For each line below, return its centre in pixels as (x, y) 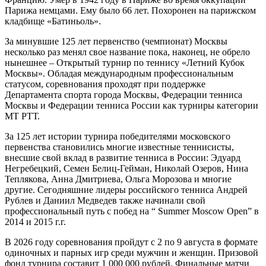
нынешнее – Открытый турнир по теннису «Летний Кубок (125, 62)
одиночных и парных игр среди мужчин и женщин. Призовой (132, 252)
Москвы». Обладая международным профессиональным (119, 73)
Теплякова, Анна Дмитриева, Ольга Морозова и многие (118, 179)
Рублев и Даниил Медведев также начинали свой (105, 200)
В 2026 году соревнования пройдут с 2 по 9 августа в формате (131, 242)
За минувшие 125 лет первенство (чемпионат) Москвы (116, 41)
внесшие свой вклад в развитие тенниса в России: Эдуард (123, 157)
